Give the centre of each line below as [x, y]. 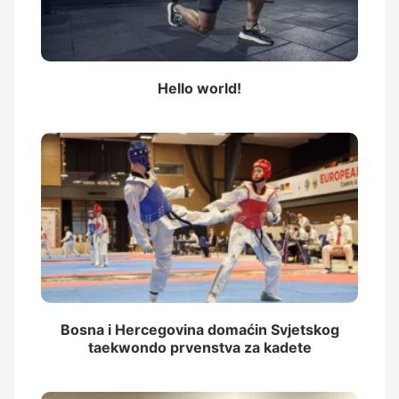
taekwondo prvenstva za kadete [199, 347]
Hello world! [199, 88]
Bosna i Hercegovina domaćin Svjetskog [199, 329]
